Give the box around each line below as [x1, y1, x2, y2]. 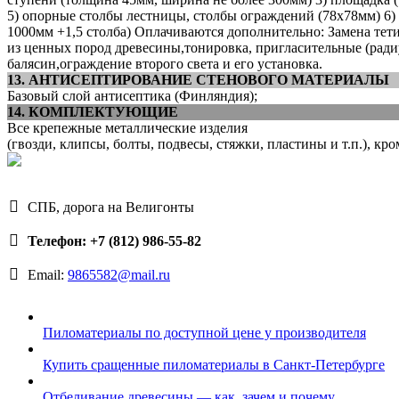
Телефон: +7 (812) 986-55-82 [28, 232, 201, 248]
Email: [24, 266, 68, 282]
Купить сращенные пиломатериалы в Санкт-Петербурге [43, 356, 385, 372]
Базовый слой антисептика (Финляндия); [7, 87, 257, 103]
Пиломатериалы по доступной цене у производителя [43, 324, 366, 340]
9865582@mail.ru [68, 266, 170, 282]
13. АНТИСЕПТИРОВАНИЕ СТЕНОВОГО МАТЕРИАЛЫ [7, 71, 389, 87]
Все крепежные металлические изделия [7, 119, 248, 135]
